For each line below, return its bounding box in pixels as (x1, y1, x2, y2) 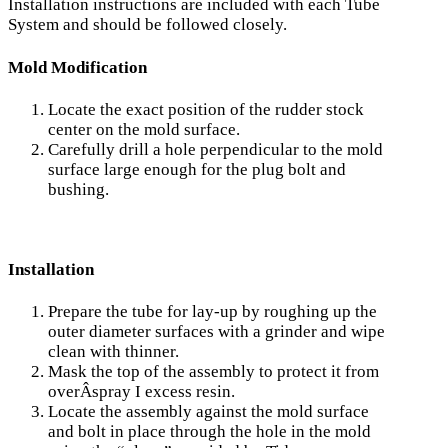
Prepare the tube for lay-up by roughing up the (48, 302, 377, 322)
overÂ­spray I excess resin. (48, 382, 235, 402)
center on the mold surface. (48, 120, 240, 140)
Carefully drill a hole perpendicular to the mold (48, 140, 383, 160)
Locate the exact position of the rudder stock (48, 100, 364, 120)
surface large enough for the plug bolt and (48, 160, 346, 180)
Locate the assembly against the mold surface (48, 402, 369, 422)
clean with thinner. (48, 342, 179, 362)
